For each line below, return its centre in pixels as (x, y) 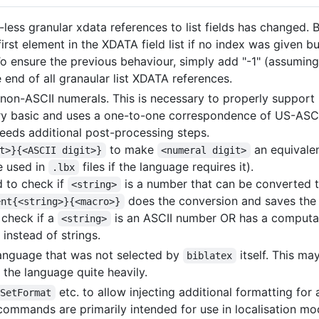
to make (131, 150)
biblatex (210, 256)
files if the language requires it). (166, 167)
